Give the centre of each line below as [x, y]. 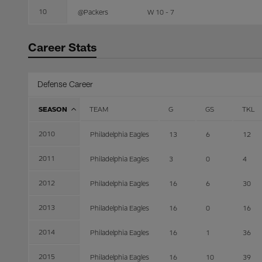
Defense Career [65, 84]
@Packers [93, 12]
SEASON [53, 109]
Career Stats [62, 47]
